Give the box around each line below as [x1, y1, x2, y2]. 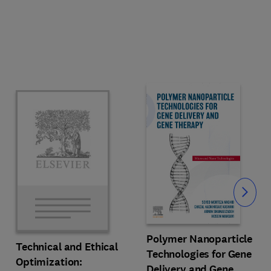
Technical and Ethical [16, 239, 119, 254]
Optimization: [16, 254, 83, 269]
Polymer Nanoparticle [146, 231, 253, 246]
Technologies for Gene [146, 246, 252, 261]
